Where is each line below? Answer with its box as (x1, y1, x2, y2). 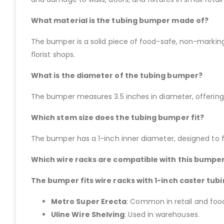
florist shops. (31, 49, 75, 60)
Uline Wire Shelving (51, 209, 125, 220)
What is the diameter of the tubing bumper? (31, 70, 202, 81)
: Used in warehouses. (124, 209, 199, 220)
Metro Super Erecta (51, 196, 127, 207)
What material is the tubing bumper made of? (31, 15, 209, 26)
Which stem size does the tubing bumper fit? (31, 112, 204, 123)
